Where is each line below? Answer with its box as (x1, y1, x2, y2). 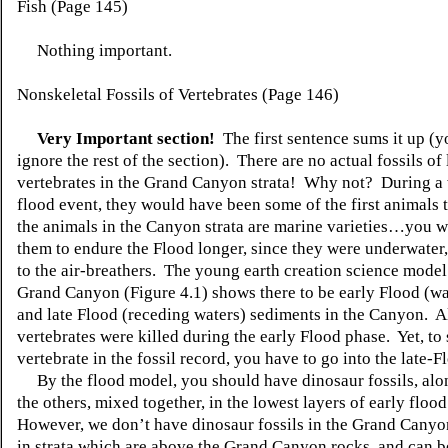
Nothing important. (17, 41, 172, 60)
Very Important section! (37, 129, 215, 148)
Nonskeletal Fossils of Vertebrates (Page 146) (17, 85, 339, 104)
